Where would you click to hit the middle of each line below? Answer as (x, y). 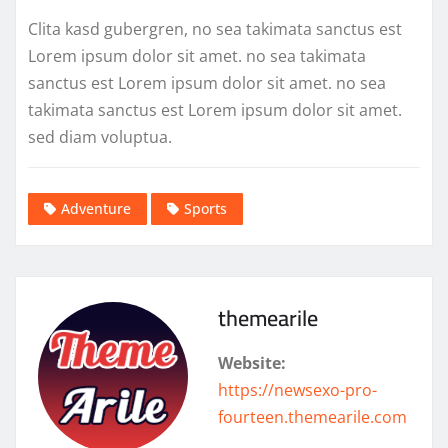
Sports (205, 209)
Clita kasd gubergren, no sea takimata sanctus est (215, 28)
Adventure (96, 209)
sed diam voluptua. (100, 136)
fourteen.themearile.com (312, 417)
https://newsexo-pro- (297, 390)
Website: (252, 363)
